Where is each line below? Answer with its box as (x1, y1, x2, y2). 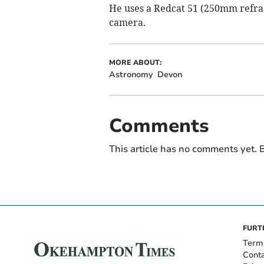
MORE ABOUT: (108, 58, 161, 67)
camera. (108, 16, 146, 28)
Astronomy (108, 69, 153, 80)
